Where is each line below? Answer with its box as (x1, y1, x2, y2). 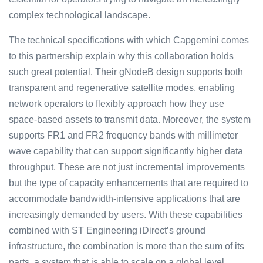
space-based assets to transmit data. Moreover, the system (9, 114, 251, 125)
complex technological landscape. (9, 10, 150, 21)
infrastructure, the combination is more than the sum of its (9, 241, 244, 252)
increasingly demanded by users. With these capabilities (9, 210, 242, 220)
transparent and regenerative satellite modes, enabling (9, 83, 235, 93)
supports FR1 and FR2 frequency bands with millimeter (9, 130, 238, 141)
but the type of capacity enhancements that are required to (9, 178, 248, 188)
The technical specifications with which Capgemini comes (9, 35, 249, 46)
